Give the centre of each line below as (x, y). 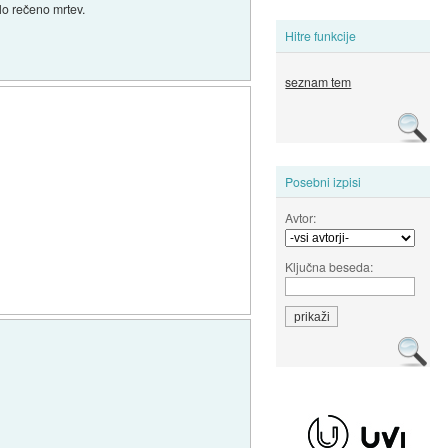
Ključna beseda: (329, 266)
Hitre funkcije (321, 36)
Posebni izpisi (323, 181)
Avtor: (301, 217)
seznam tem (318, 82)
